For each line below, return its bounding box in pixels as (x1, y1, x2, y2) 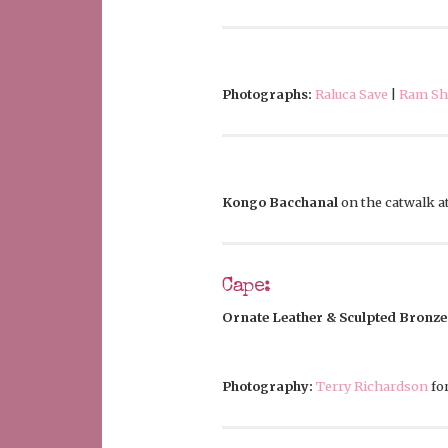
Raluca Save (315, 86, 388, 103)
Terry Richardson (316, 378, 428, 395)
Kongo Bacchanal (222, 194, 338, 211)
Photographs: (222, 86, 312, 103)
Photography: (222, 378, 316, 395)
